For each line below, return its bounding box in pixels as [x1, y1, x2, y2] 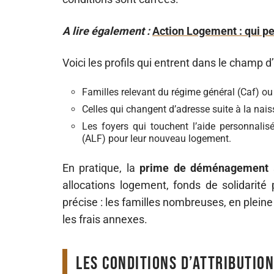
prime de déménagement [139, 161, 269, 174]
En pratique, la [62, 161, 140, 174]
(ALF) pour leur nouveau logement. [82, 133, 231, 144]
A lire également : [62, 24, 150, 37]
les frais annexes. [62, 213, 147, 226]
